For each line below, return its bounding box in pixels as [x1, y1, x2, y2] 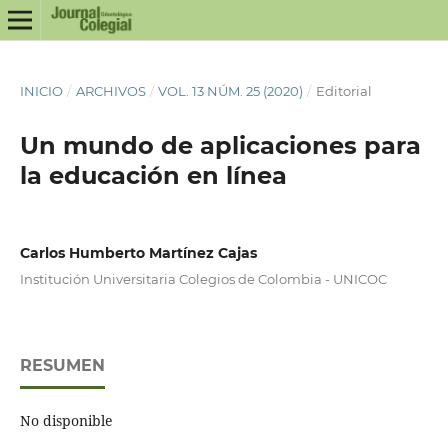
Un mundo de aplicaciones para [19, 130, 421, 160]
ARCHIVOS [75, 82, 146, 99]
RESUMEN [19, 355, 105, 375]
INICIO [19, 82, 63, 99]
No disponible [19, 410, 113, 430]
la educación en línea [19, 160, 287, 190]
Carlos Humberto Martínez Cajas [19, 243, 257, 262]
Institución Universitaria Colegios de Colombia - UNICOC [19, 270, 387, 287]
